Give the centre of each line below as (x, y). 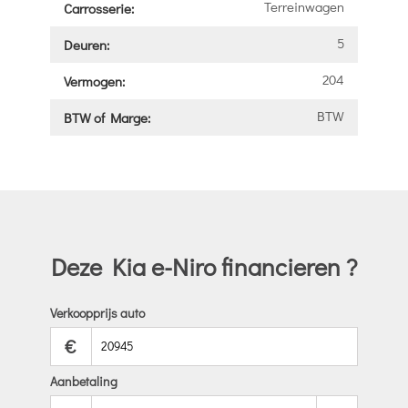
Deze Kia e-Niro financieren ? (204, 266)
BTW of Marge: (107, 117)
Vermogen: (94, 81)
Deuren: (86, 44)
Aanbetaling (83, 382)
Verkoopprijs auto (97, 312)
